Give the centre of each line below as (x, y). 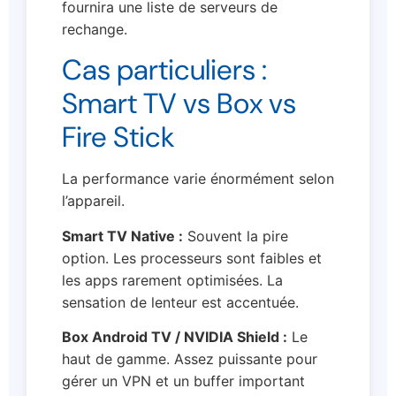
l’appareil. (93, 201)
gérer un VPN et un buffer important (183, 381)
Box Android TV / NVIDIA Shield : (175, 337)
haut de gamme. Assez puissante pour (190, 359)
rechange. (95, 30)
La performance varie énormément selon (198, 179)
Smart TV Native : (122, 236)
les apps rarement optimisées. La (172, 280)
